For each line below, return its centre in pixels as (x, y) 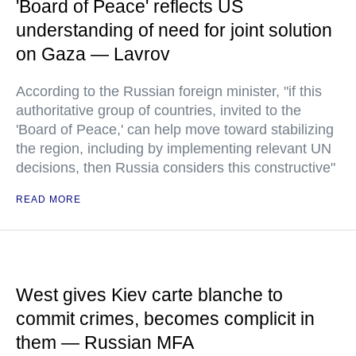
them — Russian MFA (105, 342)
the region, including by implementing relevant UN (174, 149)
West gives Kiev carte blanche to (149, 295)
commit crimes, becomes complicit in (165, 319)
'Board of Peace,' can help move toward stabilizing (175, 130)
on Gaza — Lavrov (93, 54)
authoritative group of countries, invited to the (159, 110)
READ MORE (48, 199)
